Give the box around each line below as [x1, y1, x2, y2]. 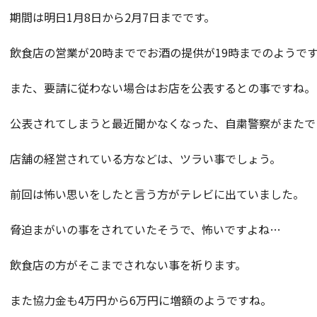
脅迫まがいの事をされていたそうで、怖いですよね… [10, 221, 281, 238]
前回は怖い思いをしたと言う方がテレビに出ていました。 [10, 185, 304, 202]
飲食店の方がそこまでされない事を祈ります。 [10, 256, 246, 273]
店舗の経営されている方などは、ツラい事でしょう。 [10, 150, 281, 167]
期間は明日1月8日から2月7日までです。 [10, 8, 215, 25]
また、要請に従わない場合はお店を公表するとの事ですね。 [10, 79, 316, 96]
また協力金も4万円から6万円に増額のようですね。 [10, 292, 272, 309]
